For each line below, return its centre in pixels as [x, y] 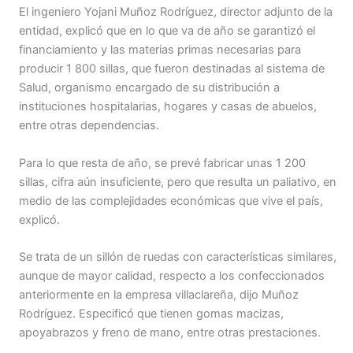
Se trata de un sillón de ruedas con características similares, [178, 257]
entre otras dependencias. [89, 126]
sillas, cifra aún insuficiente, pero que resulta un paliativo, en [178, 182]
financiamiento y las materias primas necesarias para [160, 50]
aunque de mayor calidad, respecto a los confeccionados [172, 276]
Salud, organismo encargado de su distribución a [149, 88]
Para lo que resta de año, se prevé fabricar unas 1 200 [162, 163]
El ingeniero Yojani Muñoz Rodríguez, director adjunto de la [176, 12]
